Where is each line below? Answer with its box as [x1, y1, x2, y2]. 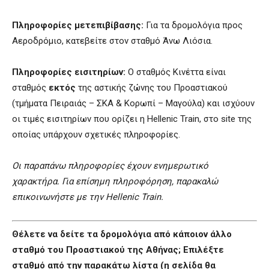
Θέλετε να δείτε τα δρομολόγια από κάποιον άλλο [12, 228, 232, 240]
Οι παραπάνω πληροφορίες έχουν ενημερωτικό [12, 160, 208, 172]
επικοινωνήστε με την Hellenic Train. [12, 192, 163, 203]
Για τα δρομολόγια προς [144, 20, 243, 31]
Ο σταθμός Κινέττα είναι [125, 67, 226, 78]
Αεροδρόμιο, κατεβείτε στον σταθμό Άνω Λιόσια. [12, 35, 213, 47]
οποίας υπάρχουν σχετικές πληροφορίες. [12, 129, 180, 141]
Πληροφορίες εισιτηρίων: [12, 67, 125, 78]
